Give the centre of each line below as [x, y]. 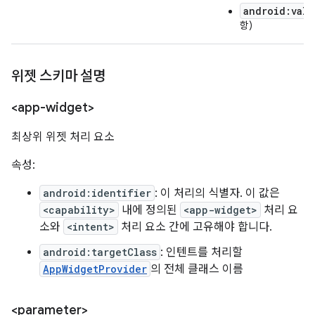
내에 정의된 [149, 210]
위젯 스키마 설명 [58, 76]
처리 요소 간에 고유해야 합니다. [195, 227]
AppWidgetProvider [95, 269]
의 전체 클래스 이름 [197, 269]
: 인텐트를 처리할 [201, 252]
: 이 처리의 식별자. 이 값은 [217, 193]
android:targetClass [100, 252]
